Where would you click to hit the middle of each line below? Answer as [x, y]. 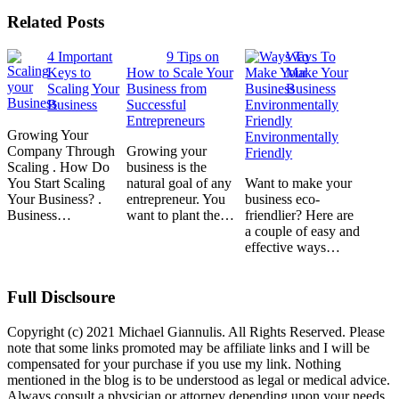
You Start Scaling [56, 183]
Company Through [61, 151]
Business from [166, 88]
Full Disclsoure [61, 297]
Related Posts [56, 22]
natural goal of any [179, 183]
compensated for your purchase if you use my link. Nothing [174, 363]
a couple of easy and [303, 231]
